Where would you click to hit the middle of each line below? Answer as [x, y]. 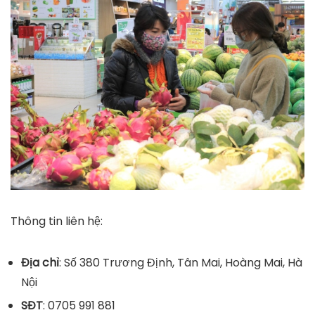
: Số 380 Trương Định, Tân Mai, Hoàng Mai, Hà [181, 262]
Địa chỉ [40, 262]
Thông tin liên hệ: [57, 221]
